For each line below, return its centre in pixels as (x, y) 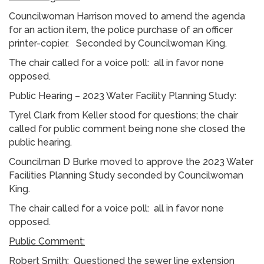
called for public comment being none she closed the (127, 128)
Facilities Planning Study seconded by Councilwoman (126, 175)
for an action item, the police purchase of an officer (121, 29)
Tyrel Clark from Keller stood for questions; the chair (123, 115)
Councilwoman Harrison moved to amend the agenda (127, 16)
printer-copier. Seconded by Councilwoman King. (118, 43)
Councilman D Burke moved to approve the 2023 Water (131, 161)
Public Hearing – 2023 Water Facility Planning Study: (123, 95)
